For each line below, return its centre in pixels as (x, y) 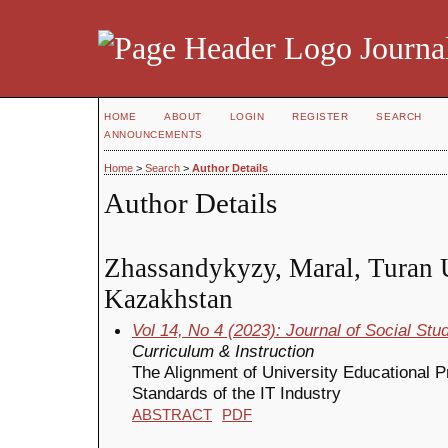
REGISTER (320, 116)
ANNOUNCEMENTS (153, 134)
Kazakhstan (168, 298)
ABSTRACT (172, 414)
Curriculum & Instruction (223, 350)
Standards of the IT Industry (236, 392)
